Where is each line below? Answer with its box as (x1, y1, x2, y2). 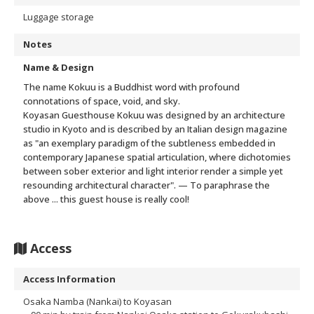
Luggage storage (23, 10, 94, 23)
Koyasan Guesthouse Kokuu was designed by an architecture (23, 109, 285, 122)
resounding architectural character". (23, 179, 178, 192)
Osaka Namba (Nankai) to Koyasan (23, 294, 172, 308)
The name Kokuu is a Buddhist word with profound (23, 81, 240, 94)
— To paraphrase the (178, 179, 270, 192)
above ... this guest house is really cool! (23, 193, 189, 206)
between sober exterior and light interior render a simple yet (23, 165, 283, 178)
